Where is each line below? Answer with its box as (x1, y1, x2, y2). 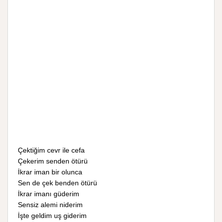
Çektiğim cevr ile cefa (18, 146, 85, 154)
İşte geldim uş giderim (18, 212, 87, 220)
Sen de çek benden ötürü (18, 179, 97, 187)
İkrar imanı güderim (18, 190, 79, 198)
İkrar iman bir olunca (18, 168, 82, 176)
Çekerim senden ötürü (18, 157, 88, 165)
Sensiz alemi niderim (18, 201, 83, 209)
